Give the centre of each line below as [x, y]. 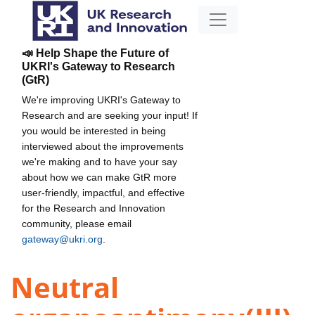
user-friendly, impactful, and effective [103, 192]
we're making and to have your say [99, 161]
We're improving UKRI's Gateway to [101, 99]
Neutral [65, 288]
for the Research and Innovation [94, 208]
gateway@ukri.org [62, 239]
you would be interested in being [94, 130]
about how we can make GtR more [99, 177]
